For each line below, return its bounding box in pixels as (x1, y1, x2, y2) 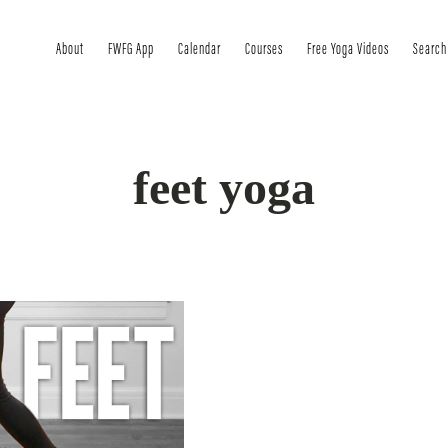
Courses (245, 41, 283, 58)
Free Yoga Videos (307, 41, 389, 58)
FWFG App (108, 41, 154, 58)
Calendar (178, 41, 221, 58)
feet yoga (133, 161, 315, 214)
